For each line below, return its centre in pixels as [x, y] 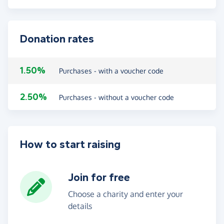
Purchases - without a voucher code [116, 97]
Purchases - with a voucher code [111, 70]
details [80, 206]
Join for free [99, 177]
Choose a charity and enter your [125, 194]
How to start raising [70, 144]
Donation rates [57, 39]
